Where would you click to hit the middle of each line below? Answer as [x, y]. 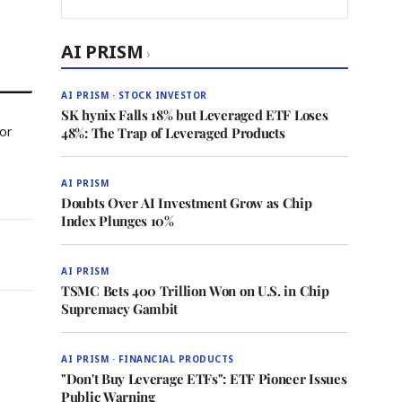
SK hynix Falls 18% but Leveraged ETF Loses [195, 115]
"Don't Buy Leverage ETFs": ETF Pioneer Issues [204, 379]
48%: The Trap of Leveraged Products [173, 133]
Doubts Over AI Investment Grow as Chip [187, 203]
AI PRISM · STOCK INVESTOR [134, 95]
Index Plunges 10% [118, 221]
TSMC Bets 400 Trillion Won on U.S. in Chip [195, 291]
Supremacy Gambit [120, 309]
